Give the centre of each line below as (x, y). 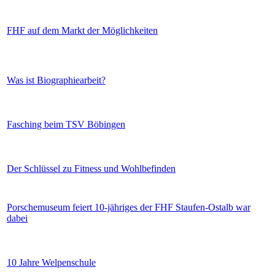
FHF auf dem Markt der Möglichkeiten (82, 31)
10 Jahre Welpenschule (51, 263)
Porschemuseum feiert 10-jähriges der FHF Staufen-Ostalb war (129, 207)
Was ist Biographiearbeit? (56, 80)
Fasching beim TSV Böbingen (66, 125)
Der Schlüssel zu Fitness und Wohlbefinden (91, 169)
